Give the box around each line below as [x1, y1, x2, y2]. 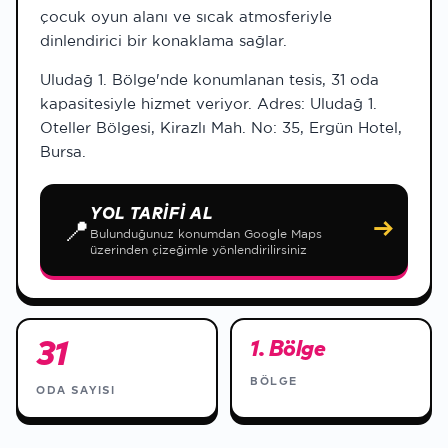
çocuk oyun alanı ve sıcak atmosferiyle [40, 8, 332, 25]
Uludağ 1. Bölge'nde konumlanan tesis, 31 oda [40, 71, 379, 88]
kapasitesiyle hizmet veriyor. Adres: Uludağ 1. [40, 95, 377, 112]
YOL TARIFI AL [90, 206, 213, 222]
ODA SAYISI [36, 385, 116, 396]
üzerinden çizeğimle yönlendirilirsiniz [90, 243, 307, 256]
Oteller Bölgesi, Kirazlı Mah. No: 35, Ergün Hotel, [40, 119, 402, 136]
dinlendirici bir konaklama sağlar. [40, 32, 287, 49]
